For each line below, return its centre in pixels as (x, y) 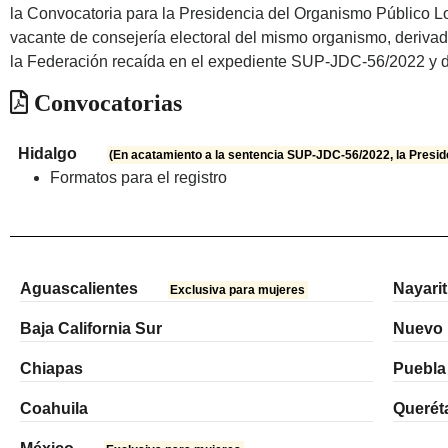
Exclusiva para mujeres (238, 290)
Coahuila (54, 409)
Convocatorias (105, 103)
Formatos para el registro (138, 178)
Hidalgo (47, 154)
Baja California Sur (91, 329)
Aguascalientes (79, 289)
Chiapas (51, 369)
